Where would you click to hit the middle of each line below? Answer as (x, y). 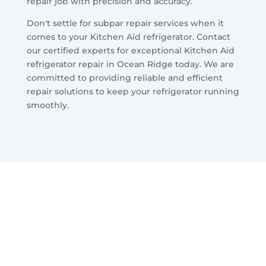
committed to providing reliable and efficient (124, 77)
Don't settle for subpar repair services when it (125, 23)
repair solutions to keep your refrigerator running (133, 91)
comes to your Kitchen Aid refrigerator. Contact (128, 37)
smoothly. (47, 105)
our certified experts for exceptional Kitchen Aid (130, 50)
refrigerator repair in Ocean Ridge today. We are (130, 64)
